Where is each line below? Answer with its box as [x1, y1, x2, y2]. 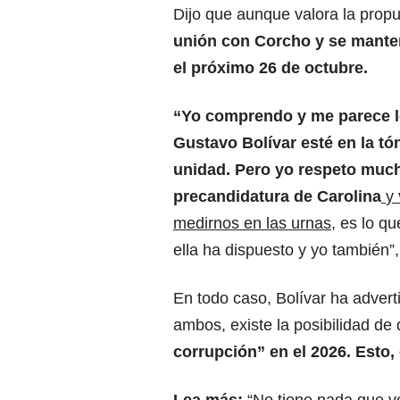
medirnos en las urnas [173, 214, 331, 233]
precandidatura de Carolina [173, 187, 381, 206]
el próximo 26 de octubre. [173, 59, 368, 78]
